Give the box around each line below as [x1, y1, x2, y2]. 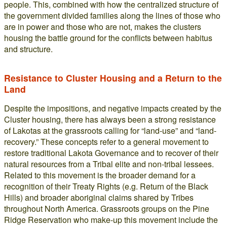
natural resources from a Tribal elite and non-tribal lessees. [4, 158, 214, 170]
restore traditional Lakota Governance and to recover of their [4, 147, 218, 159]
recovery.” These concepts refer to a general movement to [4, 136, 209, 147]
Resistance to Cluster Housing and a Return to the [4, 71, 222, 84]
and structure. [4, 43, 53, 55]
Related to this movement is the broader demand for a [4, 169, 196, 181]
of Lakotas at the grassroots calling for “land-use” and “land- [4, 125, 216, 136]
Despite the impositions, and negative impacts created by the [4, 102, 221, 114]
